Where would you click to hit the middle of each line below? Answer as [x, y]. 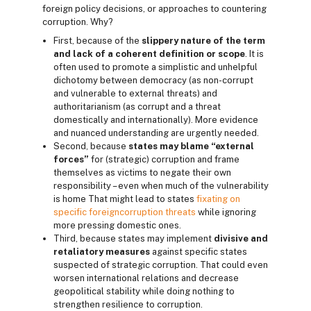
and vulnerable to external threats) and [135, 93]
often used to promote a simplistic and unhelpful [155, 67]
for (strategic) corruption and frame [165, 159]
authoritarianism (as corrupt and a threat [137, 107]
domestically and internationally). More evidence [156, 120]
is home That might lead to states [125, 199]
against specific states [200, 252]
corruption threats [158, 212]
